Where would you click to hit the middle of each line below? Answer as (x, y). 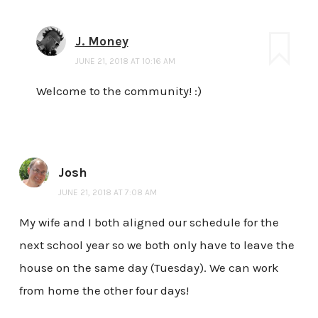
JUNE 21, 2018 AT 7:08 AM (107, 192)
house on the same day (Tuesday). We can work (149, 267)
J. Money (102, 41)
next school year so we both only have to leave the (157, 245)
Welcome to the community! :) (119, 91)
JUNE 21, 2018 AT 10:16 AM (125, 61)
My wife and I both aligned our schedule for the (149, 222)
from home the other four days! (104, 290)
